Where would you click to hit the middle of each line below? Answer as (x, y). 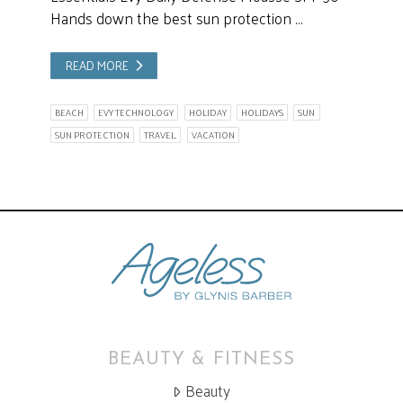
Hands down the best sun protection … (176, 18)
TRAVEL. (161, 134)
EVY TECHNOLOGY (136, 113)
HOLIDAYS (262, 113)
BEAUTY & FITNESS (201, 360)
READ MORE (98, 66)
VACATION (213, 134)
